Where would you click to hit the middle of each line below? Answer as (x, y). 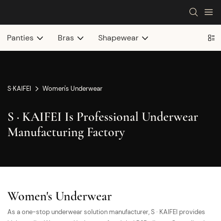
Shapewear (118, 38)
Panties (20, 38)
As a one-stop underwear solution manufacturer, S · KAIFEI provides (106, 212)
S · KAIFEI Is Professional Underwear (103, 116)
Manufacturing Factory (66, 132)
